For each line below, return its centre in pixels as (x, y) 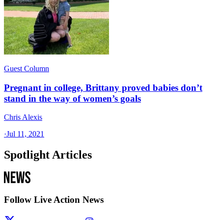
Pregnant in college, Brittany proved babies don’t (103, 87)
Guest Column (27, 69)
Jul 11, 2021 (25, 134)
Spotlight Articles (48, 155)
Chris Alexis (23, 117)
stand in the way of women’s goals (72, 98)
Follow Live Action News (54, 199)
